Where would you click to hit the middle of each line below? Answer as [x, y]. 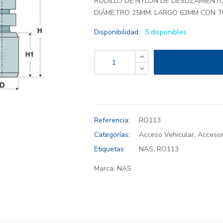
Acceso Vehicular [167, 135]
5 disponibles [166, 32]
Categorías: [112, 135]
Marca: [106, 169]
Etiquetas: [110, 149]
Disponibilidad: [117, 32]
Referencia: [112, 120]
